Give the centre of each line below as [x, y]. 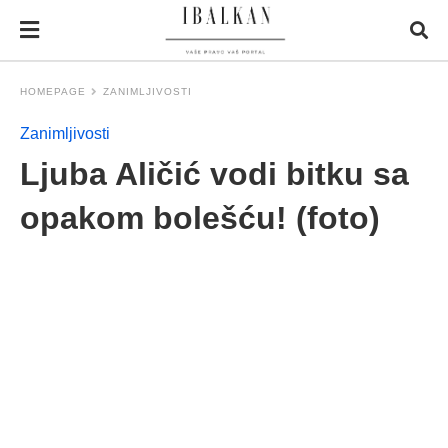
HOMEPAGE [53, 91]
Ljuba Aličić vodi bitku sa [214, 174]
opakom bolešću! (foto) [200, 218]
